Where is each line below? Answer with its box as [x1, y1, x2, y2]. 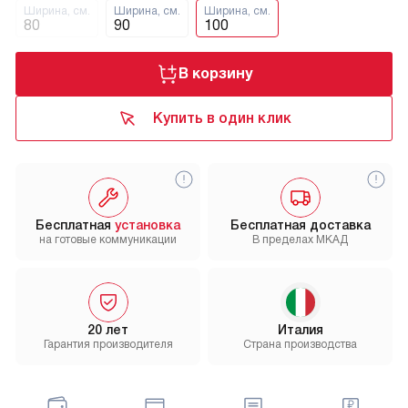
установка [115, 218, 180, 233]
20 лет [87, 322, 128, 338]
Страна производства [243, 338, 357, 352]
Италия [277, 322, 323, 338]
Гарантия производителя [43, 338, 173, 352]
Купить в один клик [153, 110, 291, 127]
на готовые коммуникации [39, 233, 177, 247]
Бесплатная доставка [229, 218, 371, 233]
